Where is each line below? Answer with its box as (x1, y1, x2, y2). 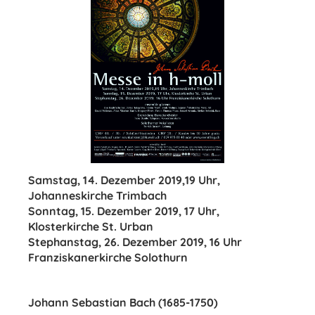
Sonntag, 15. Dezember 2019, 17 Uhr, (28, 204, 219, 218)
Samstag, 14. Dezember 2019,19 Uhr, (28, 173, 220, 187)
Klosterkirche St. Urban (28, 219, 153, 233)
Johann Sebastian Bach (28, 295, 155, 309)
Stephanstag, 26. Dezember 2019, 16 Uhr (28, 235, 242, 249)
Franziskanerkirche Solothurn (28, 250, 188, 264)
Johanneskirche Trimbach (28, 188, 167, 202)
